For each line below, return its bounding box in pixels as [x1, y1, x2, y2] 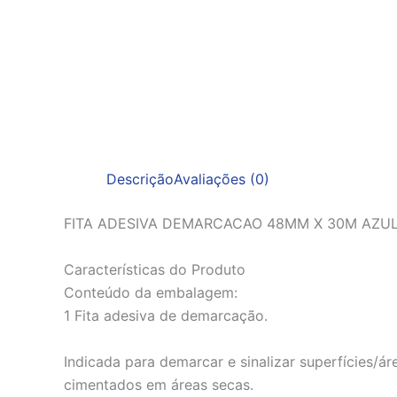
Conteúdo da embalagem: [64, 284, 237, 302]
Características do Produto [64, 261, 245, 279]
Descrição [106, 170, 174, 189]
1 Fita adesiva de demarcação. [64, 307, 268, 325]
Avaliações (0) [174, 170, 269, 189]
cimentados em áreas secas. [64, 375, 253, 393]
